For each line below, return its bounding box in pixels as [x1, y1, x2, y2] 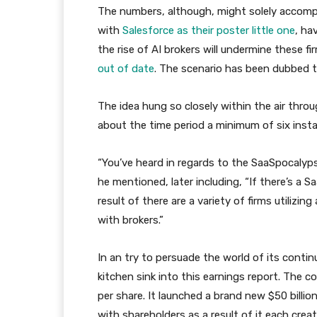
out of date [98, 62, 154, 75]
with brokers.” [98, 214, 163, 226]
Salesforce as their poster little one [122, 24, 295, 37]
